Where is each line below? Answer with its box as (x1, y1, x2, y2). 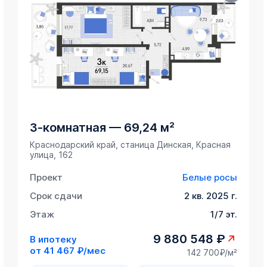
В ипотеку (30, 233, 77, 245)
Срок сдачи (30, 190, 83, 202)
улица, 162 (30, 150, 73, 160)
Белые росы (182, 172, 237, 184)
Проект (30, 172, 63, 184)
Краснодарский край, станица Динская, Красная (30, 139, 231, 150)
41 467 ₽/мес (44, 244, 106, 256)
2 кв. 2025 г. (184, 190, 237, 202)
